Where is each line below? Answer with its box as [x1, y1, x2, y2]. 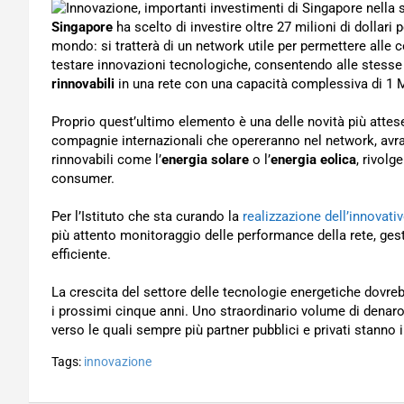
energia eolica [271, 151, 356, 168]
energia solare [161, 151, 249, 168]
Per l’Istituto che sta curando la [51, 208, 243, 225]
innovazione [84, 354, 151, 369]
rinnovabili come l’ [51, 151, 161, 168]
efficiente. [51, 246, 111, 262]
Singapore [51, 19, 116, 35]
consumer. [51, 170, 115, 187]
